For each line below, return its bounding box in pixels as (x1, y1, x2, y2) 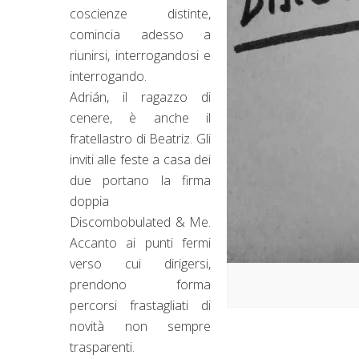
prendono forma (70, 275, 212, 293)
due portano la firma (70, 171, 212, 189)
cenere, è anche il (70, 108, 212, 127)
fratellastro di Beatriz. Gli (70, 129, 212, 147)
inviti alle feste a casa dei (70, 150, 212, 168)
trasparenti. (70, 337, 138, 356)
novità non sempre (70, 317, 212, 335)
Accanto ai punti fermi (70, 233, 212, 252)
